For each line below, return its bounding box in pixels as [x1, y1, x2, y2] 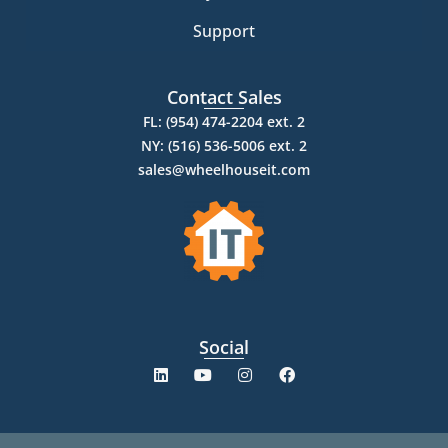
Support [193, 20, 255, 43]
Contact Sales [166, 85, 282, 110]
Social [199, 335, 249, 360]
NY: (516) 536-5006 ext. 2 [141, 136, 307, 156]
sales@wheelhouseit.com [138, 160, 310, 180]
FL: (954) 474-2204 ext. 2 [143, 112, 305, 132]
